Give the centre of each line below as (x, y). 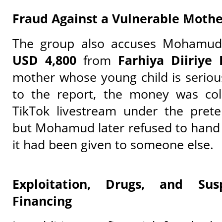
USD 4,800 (44, 60)
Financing (42, 200)
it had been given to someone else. (113, 144)
